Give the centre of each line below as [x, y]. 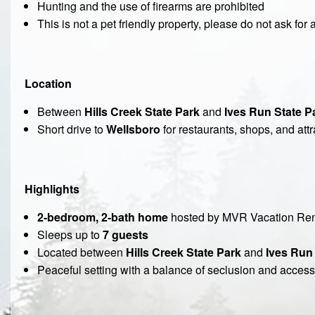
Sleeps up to [70, 235]
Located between [81, 252]
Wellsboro [133, 129]
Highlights [52, 189]
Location [48, 84]
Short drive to [71, 129]
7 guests [125, 235]
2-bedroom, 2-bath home [102, 217]
